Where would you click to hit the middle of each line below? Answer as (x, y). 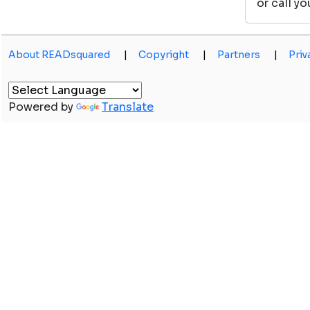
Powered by (42, 107)
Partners (239, 55)
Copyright (164, 55)
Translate (128, 107)
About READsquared (59, 55)
